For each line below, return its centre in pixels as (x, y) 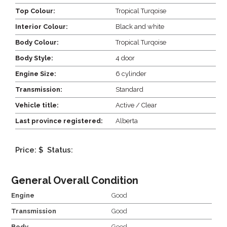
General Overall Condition (75, 180)
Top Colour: (35, 11)
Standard (130, 89)
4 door (125, 58)
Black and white (140, 26)
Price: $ (29, 150)
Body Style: (34, 58)
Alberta (127, 121)
